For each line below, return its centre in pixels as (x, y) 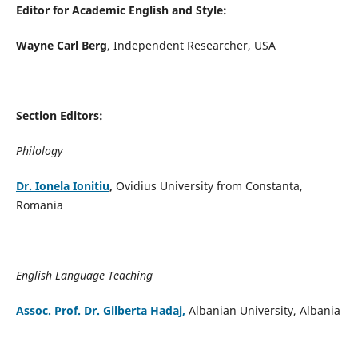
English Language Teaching (84, 276)
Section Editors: (61, 116)
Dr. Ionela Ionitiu (62, 186)
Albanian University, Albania (263, 311)
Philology (39, 151)
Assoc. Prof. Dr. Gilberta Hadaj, (100, 311)
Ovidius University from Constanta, (209, 186)
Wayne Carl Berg (61, 46)
